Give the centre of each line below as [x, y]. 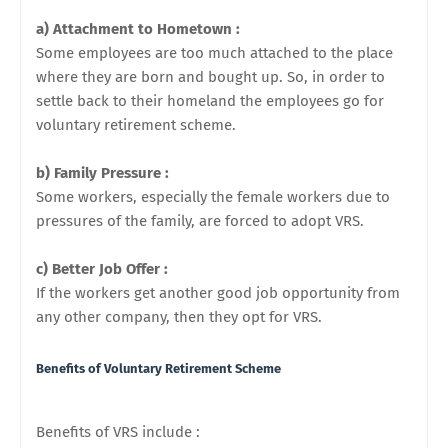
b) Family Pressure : [104, 173]
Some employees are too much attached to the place [214, 53]
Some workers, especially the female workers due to [213, 197]
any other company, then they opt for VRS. [179, 317]
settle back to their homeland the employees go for [210, 101]
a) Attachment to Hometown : [140, 29]
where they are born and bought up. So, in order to [210, 77]
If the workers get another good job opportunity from [218, 293]
